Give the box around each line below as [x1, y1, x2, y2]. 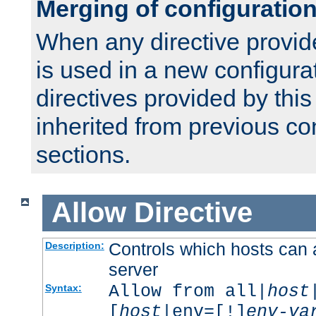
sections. [36, 141, 130, 169]
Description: [44, 239, 104, 251]
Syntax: [44, 281, 82, 293]
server [108, 259, 158, 279]
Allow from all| [108, 281, 267, 302]
